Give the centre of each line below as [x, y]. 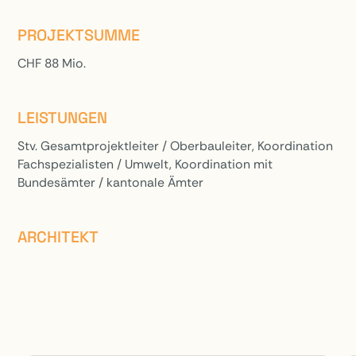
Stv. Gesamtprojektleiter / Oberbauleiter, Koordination [176, 145]
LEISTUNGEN [63, 118]
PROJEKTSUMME [79, 36]
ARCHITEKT [58, 238]
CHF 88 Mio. [52, 63]
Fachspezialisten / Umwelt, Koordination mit [145, 164]
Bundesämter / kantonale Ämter [111, 182]
